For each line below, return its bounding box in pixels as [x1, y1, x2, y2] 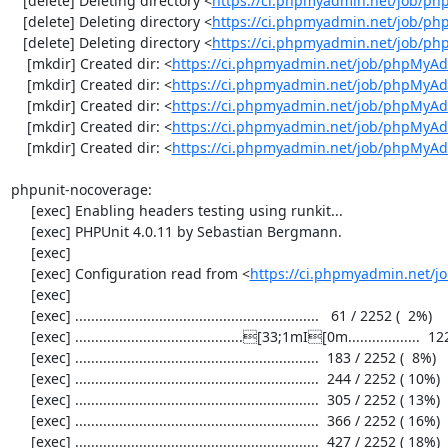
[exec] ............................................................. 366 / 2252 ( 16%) [10, 411, 31, 430]
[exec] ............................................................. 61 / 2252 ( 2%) [10, 306, 31, 325]
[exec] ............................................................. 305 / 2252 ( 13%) [10, 390, 31, 409]
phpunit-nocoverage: [10, 180, 152, 199]
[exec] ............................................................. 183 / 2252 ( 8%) [10, 348, 31, 367]
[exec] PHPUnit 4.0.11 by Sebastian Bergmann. [10, 222, 31, 241]
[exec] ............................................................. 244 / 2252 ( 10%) [10, 369, 31, 388]
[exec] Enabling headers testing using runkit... [10, 201, 31, 220]
